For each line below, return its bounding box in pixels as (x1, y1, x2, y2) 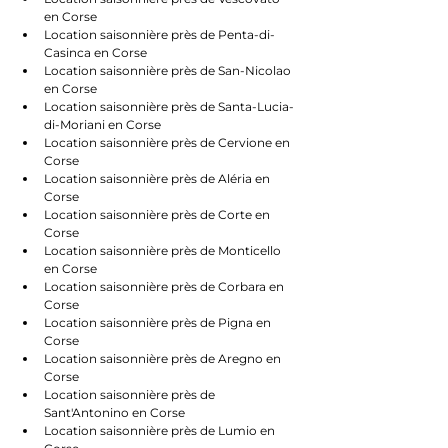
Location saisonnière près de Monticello (44, 243, 284, 258)
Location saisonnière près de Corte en (44, 207, 273, 222)
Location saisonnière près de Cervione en (44, 135, 293, 150)
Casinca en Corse (44, 45, 147, 60)
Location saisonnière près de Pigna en (44, 315, 274, 330)
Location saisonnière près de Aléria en (44, 171, 273, 186)
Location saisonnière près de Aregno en (44, 351, 284, 366)
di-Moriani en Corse (44, 117, 161, 132)
